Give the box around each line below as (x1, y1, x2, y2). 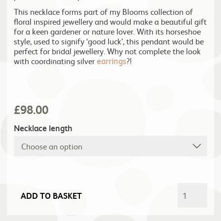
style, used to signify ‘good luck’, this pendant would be (14, 36, 204, 46)
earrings (97, 55, 126, 67)
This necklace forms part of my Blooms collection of (14, 6, 193, 17)
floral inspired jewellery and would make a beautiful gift (14, 16, 207, 27)
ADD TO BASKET (21, 190, 82, 201)
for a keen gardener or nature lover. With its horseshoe (14, 26, 201, 37)
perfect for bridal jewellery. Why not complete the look (14, 45, 201, 56)
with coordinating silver (14, 55, 97, 66)
